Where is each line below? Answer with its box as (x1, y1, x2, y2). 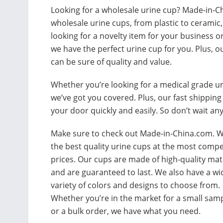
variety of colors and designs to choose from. (51, 179, 220, 191)
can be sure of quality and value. (51, 56, 172, 67)
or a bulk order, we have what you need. (51, 205, 201, 217)
